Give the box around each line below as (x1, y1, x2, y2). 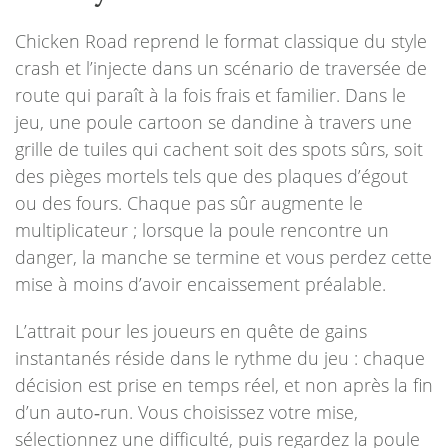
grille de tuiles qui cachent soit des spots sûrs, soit (15, 137, 423, 161)
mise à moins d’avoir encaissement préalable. (15, 272, 386, 296)
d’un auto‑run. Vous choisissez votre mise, (15, 400, 358, 424)
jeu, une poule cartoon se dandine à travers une (15, 110, 412, 134)
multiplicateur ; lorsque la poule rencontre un (15, 218, 389, 242)
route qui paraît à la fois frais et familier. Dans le (15, 83, 406, 107)
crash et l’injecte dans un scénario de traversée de (15, 56, 427, 80)
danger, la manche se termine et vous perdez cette (15, 245, 432, 269)
